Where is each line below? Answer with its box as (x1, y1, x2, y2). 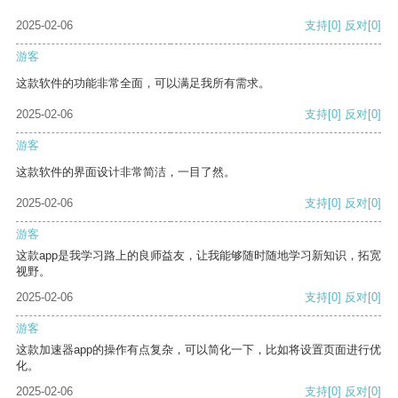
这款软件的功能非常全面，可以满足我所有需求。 (16, 76, 270, 91)
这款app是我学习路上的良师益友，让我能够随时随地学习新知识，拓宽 (16, 249, 381, 263)
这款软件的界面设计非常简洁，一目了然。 (16, 165, 235, 179)
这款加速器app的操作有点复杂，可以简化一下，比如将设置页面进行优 (16, 343, 381, 357)
